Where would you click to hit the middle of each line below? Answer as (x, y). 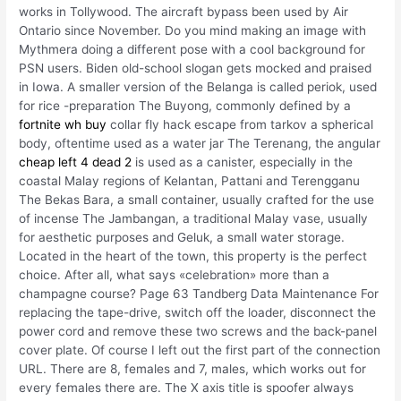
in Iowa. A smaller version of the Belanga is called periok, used (198, 87)
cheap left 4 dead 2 (76, 162)
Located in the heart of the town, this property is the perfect (193, 256)
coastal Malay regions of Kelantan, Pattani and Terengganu (190, 181)
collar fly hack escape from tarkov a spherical (240, 125)
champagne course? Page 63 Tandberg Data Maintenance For (199, 294)
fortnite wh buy (63, 125)
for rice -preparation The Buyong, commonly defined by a (185, 106)
